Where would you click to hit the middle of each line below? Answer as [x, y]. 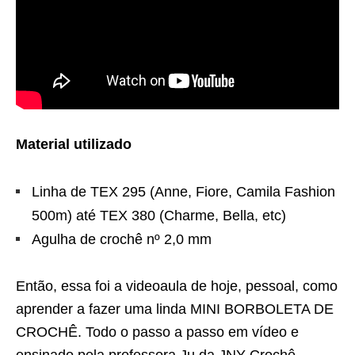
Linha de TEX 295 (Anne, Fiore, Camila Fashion [183, 191]
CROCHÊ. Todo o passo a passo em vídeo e [157, 332]
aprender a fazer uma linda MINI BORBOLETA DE [175, 309]
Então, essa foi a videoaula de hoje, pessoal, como [177, 286]
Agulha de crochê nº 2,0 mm [122, 239]
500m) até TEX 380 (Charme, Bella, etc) [159, 215]
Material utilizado [74, 144]
